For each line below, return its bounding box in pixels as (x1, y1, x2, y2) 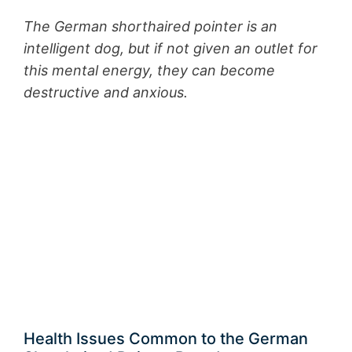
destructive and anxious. (24, 83, 192, 101)
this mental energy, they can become (24, 61, 275, 79)
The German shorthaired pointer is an (24, 17, 277, 35)
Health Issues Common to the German (24, 328, 308, 348)
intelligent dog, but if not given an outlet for (24, 39, 317, 57)
